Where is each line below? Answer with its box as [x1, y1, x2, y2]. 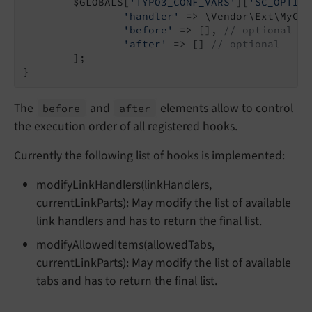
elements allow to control [157, 99, 293, 117]
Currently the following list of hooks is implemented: [14, 146, 285, 164]
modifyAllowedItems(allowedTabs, [36, 235, 214, 253]
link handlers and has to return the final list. [36, 212, 262, 230]
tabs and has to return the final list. [36, 272, 217, 290]
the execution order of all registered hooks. [14, 117, 237, 135]
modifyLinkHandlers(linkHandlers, [36, 175, 212, 194]
